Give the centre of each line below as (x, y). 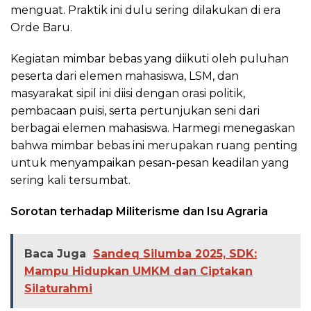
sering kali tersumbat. (70, 180)
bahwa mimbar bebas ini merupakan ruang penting (154, 146)
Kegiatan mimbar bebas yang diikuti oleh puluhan (150, 59)
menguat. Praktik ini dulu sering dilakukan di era (145, 10)
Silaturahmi (58, 289)
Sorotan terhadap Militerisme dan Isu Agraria (139, 212)
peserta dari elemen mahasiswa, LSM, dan (125, 76)
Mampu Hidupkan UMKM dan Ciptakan (138, 271)
